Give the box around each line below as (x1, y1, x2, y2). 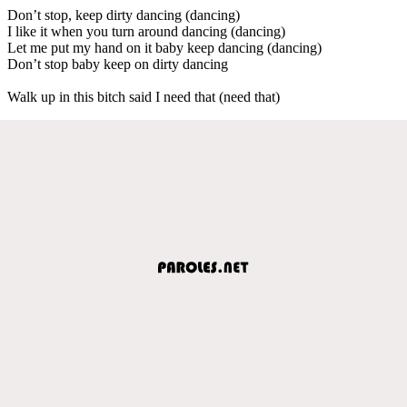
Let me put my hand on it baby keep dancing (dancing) (7, 39, 322, 55)
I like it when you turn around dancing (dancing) (7, 23, 285, 39)
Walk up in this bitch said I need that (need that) (7, 88, 280, 104)
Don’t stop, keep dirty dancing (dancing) (7, 6, 240, 23)
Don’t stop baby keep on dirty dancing (7, 55, 228, 72)
